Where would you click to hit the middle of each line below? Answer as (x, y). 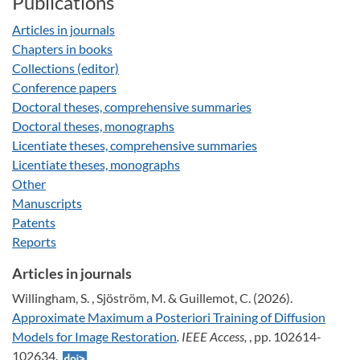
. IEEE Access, (213, 336)
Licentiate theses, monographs (96, 164)
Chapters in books (62, 49)
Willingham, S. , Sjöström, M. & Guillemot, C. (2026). (152, 298)
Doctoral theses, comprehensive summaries (132, 106)
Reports (34, 241)
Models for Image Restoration (94, 336)
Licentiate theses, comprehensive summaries (135, 145)
